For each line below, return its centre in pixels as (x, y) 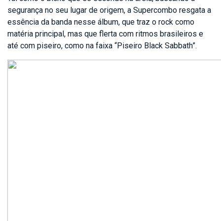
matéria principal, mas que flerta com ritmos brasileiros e (105, 34)
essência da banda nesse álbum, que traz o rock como (101, 22)
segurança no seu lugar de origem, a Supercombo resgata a (109, 10)
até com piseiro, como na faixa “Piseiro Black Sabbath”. (103, 45)
